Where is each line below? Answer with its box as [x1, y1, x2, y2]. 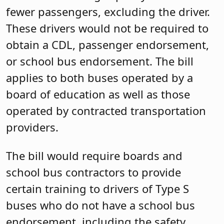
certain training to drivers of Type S [6, 181, 189, 196]
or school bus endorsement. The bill [6, 53, 193, 68]
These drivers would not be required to [6, 20, 208, 35]
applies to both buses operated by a [6, 69, 193, 85]
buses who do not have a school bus [6, 197, 195, 213]
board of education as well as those [6, 86, 190, 101]
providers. [6, 119, 58, 134]
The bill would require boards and [6, 148, 182, 163]
